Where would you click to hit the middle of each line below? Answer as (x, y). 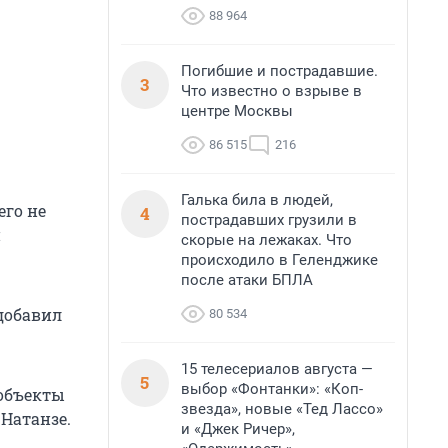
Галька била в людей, (257, 200)
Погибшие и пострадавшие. (279, 71)
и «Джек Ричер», (238, 429)
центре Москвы (237, 111)
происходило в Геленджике (279, 260)
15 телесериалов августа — (277, 369)
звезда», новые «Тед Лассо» (282, 409)
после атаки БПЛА (247, 280)
